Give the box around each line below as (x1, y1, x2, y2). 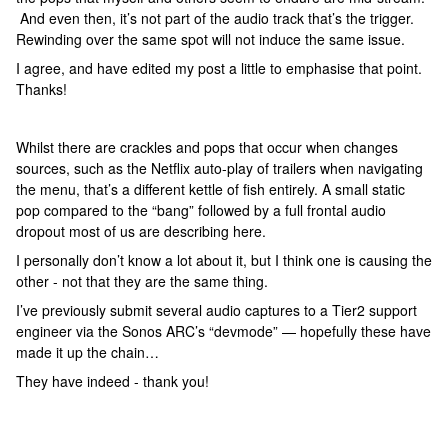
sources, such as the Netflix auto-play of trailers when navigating (16, 158, 423, 178)
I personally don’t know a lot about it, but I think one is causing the (16, 250, 432, 270)
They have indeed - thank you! (16, 371, 213, 391)
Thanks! (16, 79, 67, 99)
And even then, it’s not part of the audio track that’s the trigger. (16, 8, 414, 28)
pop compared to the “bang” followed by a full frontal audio (16, 200, 386, 220)
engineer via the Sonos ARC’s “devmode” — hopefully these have (16, 321, 431, 341)
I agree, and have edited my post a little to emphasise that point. (16, 58, 422, 78)
